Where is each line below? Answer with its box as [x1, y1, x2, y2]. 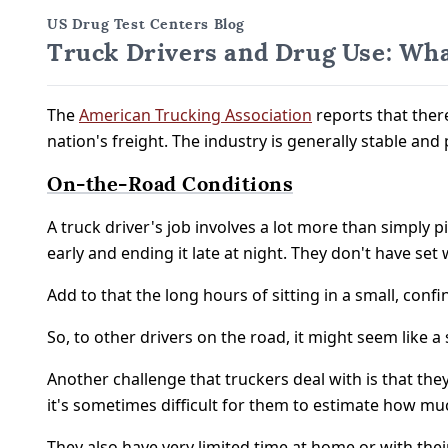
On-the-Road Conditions [47, 171, 293, 197]
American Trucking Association [79, 104, 312, 126]
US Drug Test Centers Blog [47, 15, 245, 33]
